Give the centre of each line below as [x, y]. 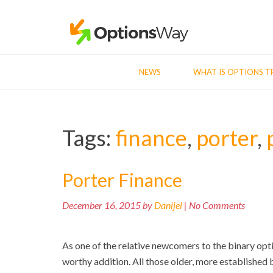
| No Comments [214, 205]
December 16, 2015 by [108, 205]
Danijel [168, 205]
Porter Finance [122, 180]
